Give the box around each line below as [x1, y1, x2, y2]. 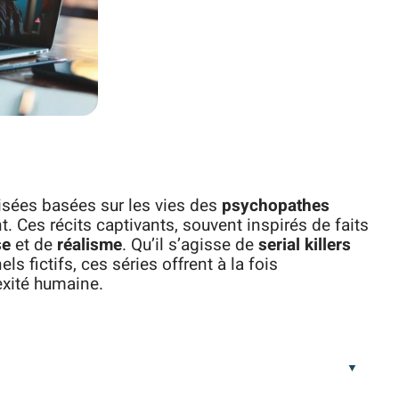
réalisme [57, 232, 122, 257]
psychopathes [222, 193, 330, 218]
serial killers [258, 232, 351, 257]
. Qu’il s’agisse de [122, 232, 258, 257]
